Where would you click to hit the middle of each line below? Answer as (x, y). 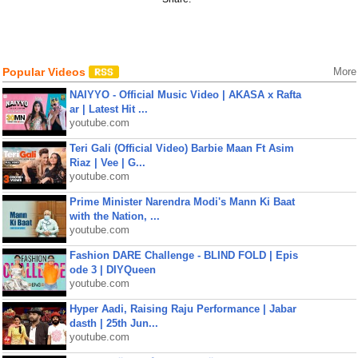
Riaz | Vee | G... (107, 163)
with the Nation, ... (114, 216)
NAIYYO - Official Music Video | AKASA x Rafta (185, 95)
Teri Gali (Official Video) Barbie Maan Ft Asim (181, 148)
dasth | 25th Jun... (113, 323)
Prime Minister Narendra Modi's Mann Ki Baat (182, 202)
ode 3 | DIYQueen (112, 270)
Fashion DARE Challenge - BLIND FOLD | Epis (183, 255)
